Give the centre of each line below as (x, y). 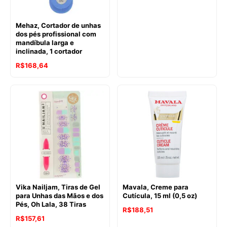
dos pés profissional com (56, 34)
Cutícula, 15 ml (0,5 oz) (160, 196)
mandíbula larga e (45, 43)
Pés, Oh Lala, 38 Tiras (51, 204)
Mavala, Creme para (156, 187)
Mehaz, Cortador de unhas (58, 26)
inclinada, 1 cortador (49, 51)
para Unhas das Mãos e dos (60, 196)
